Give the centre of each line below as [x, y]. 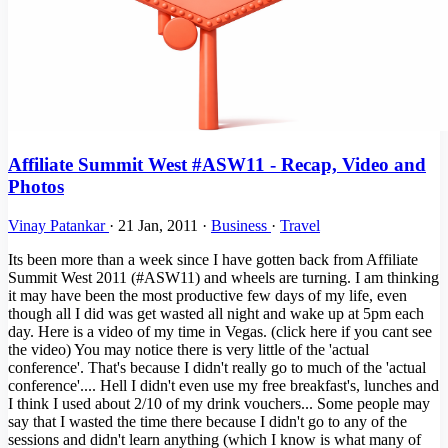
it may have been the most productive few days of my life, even [207, 295]
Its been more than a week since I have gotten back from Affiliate [213, 259]
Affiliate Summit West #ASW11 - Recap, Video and [217, 165]
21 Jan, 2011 [160, 225]
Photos [36, 187]
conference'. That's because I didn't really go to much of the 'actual [217, 367]
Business [241, 225]
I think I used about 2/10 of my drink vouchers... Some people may [219, 403]
